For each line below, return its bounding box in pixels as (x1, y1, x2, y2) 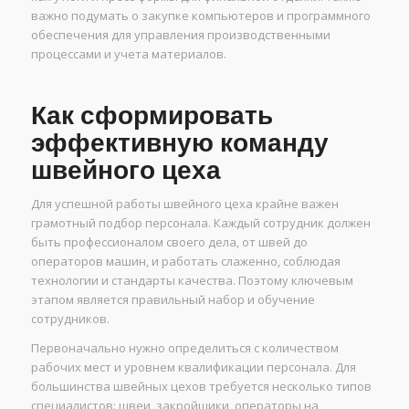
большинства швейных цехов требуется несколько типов (30, 378, 372, 395)
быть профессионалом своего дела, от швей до (30, 234, 308, 251)
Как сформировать (30, 100, 273, 131)
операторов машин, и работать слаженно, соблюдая (30, 253, 341, 270)
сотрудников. (30, 310, 110, 328)
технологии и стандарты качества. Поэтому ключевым (30, 272, 353, 289)
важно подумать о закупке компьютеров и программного (30, 7, 371, 25)
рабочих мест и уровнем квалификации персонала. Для (30, 359, 356, 376)
